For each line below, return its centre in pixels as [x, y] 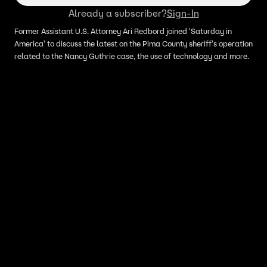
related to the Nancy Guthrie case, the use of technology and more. [132, 56]
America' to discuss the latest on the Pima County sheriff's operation [133, 44]
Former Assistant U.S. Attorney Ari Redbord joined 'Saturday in [123, 31]
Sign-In [183, 13]
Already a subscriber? [117, 13]
